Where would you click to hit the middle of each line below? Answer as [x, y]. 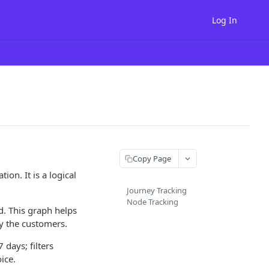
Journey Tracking [157, 190]
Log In [225, 20]
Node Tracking [153, 202]
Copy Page [152, 158]
